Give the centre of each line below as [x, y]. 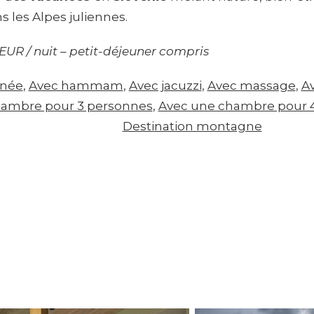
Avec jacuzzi [165, 85]
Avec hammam [76, 85]
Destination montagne [192, 126]
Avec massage [251, 85]
